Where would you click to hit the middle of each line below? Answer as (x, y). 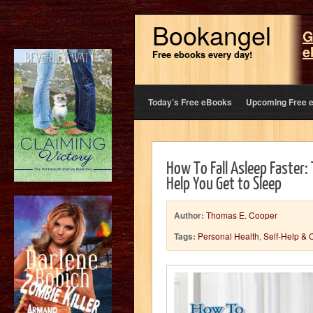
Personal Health (228, 236)
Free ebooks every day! (202, 54)
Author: (189, 215)
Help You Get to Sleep (224, 182)
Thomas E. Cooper (242, 215)
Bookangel (212, 35)
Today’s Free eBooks (190, 102)
